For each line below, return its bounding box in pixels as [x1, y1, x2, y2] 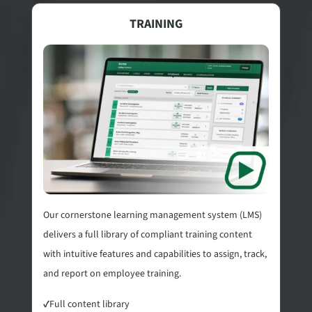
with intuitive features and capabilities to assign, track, [42, 247, 267, 261]
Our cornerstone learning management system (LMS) [42, 208, 262, 222]
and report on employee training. [42, 266, 181, 281]
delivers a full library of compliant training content [42, 227, 252, 242]
